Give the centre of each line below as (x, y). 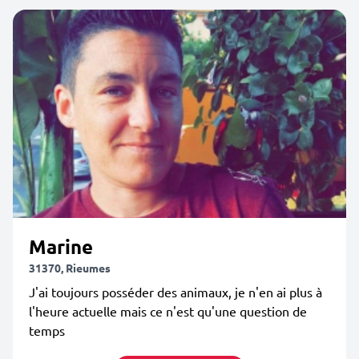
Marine (61, 246)
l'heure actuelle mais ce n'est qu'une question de (168, 311)
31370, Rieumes (70, 268)
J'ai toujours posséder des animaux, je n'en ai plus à (175, 292)
